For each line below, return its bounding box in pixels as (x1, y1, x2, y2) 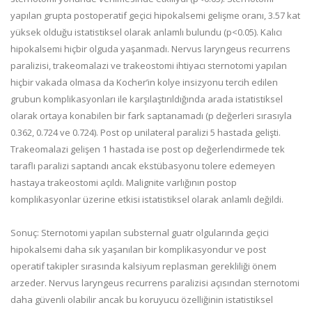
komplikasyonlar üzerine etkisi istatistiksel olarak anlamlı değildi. (10, 193, 283, 205)
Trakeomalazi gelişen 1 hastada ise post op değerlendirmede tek (10, 143, 285, 155)
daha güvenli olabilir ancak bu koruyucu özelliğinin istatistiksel (10, 293, 273, 306)
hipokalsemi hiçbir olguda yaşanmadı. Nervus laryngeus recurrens (10, 42, 290, 55)
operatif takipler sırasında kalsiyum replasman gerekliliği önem (10, 260, 276, 272)
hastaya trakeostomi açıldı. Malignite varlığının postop (10, 176, 237, 189)
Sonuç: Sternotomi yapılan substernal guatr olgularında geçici (10, 226, 269, 239)
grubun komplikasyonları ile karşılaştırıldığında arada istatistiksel (10, 93, 283, 105)
